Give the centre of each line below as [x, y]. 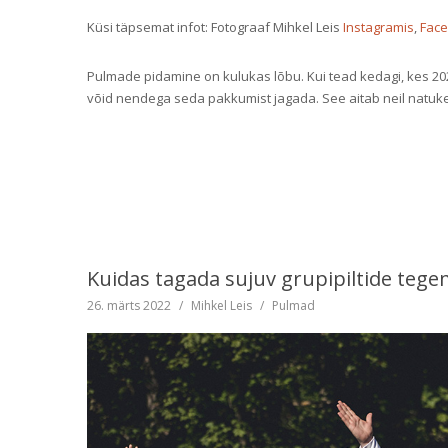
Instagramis [378, 26]
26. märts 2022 [129, 305]
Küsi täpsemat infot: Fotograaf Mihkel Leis [215, 26]
